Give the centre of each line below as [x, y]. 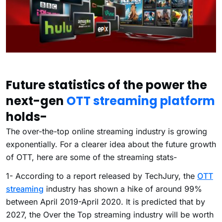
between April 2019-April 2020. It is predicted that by [106, 201]
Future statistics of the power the [107, 85]
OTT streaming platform [141, 101]
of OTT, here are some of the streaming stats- [91, 157]
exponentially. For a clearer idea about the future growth [111, 144]
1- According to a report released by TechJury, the [102, 176]
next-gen [36, 101]
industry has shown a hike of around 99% [123, 189]
